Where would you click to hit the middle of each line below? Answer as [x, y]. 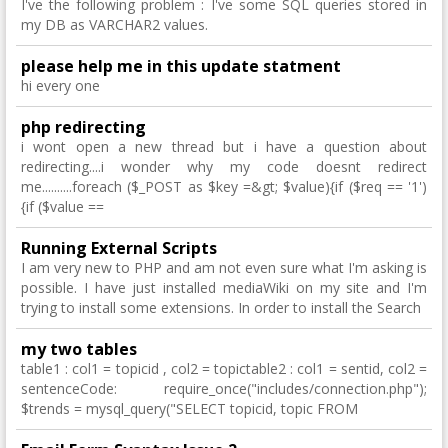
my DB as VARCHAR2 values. [114, 24]
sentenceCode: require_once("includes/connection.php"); [224, 388]
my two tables [79, 349]
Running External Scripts [119, 248]
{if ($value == [62, 206]
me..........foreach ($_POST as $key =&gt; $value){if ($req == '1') [224, 186]
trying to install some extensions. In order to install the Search [221, 307]
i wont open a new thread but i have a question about [224, 146]
